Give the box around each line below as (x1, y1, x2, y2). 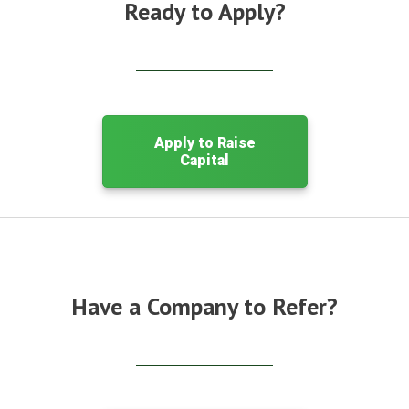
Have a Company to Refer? (71, 291, 338, 321)
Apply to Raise (153, 134, 256, 152)
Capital (180, 152, 229, 169)
